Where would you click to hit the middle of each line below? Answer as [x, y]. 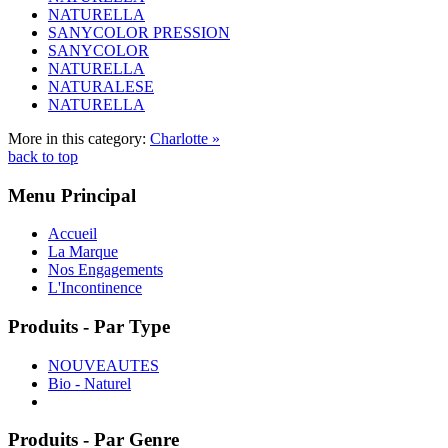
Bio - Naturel [89, 383]
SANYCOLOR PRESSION [139, 32]
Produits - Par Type [89, 327]
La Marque [83, 252]
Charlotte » [185, 138]
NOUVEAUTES [103, 365]
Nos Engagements [105, 270]
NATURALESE [101, 86]
